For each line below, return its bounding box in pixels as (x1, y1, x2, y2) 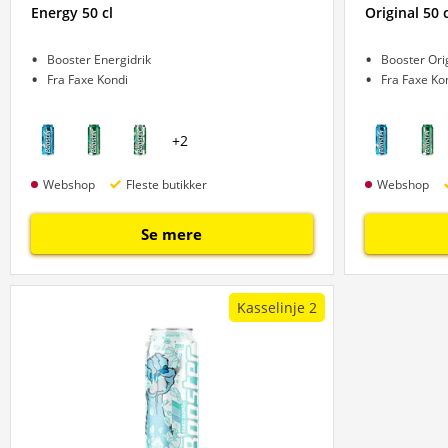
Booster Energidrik (47, 51, 151, 68)
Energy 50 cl (31, 3, 113, 22)
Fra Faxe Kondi (47, 71, 128, 88)
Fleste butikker (126, 175, 207, 193)
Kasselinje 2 (236, 298, 317, 317)
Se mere (141, 224, 203, 244)
